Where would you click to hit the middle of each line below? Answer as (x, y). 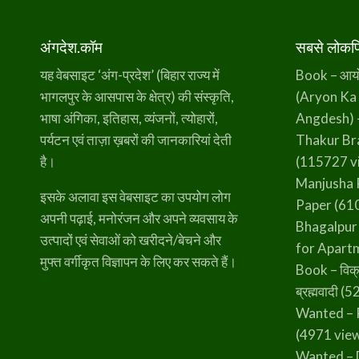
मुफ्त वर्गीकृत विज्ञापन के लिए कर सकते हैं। (139, 262)
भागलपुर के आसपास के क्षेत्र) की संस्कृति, (137, 97)
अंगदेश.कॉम (72, 46)
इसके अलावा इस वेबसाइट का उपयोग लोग (136, 197)
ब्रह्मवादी (317, 292)
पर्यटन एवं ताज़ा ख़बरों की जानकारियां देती (136, 140)
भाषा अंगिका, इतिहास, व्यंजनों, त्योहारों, (129, 119)
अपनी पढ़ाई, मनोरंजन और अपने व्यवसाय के (139, 219)
